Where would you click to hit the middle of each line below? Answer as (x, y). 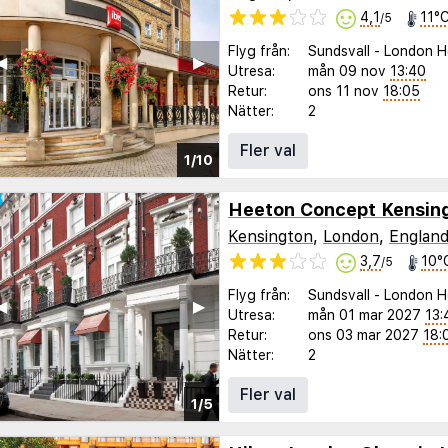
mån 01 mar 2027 (364, 314)
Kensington (270, 237)
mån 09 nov (347, 70)
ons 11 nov (343, 90)
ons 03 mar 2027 (363, 334)
